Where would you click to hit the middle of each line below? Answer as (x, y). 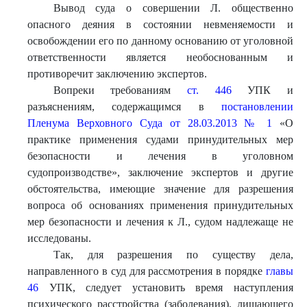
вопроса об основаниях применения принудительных (160, 205)
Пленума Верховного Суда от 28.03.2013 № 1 (150, 123)
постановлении (257, 107)
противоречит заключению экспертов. (117, 74)
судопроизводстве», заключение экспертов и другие (160, 172)
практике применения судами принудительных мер (160, 139)
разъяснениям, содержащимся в (124, 107)
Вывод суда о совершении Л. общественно (173, 8)
